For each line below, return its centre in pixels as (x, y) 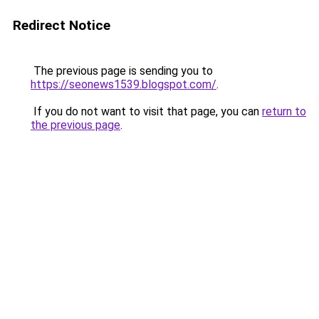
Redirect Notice (62, 25)
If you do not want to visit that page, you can (146, 111)
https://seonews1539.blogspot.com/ (124, 84)
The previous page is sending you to (122, 71)
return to (284, 111)
